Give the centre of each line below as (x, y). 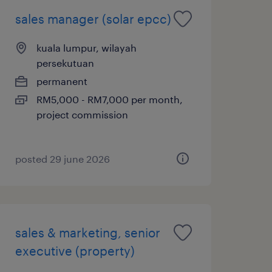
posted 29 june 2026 (62, 158)
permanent (62, 81)
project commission (82, 114)
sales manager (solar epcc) (93, 19)
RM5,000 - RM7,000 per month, (109, 99)
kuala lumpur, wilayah (86, 47)
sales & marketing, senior (87, 232)
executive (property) (75, 250)
